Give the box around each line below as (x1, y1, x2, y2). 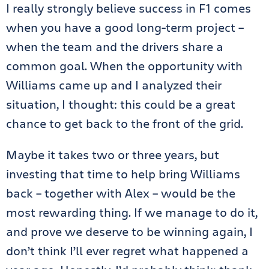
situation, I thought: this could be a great (6, 95, 235, 112)
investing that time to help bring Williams (6, 165, 240, 182)
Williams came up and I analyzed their (6, 76, 222, 93)
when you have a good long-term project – (6, 19, 244, 35)
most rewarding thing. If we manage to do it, (6, 204, 258, 220)
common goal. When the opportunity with (6, 57, 243, 74)
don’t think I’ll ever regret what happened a (6, 242, 249, 259)
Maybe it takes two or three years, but (6, 146, 219, 163)
